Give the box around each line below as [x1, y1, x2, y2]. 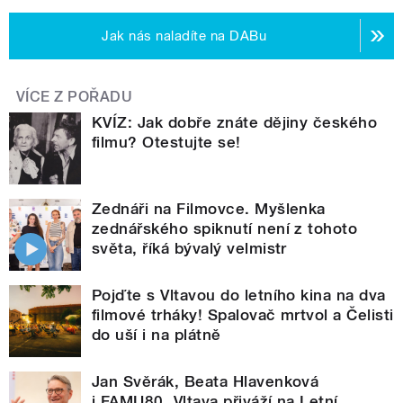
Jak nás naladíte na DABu [102, 27, 267, 44]
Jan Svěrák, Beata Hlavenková [92, 372, 319, 390]
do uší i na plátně [92, 325, 221, 344]
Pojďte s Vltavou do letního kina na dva [92, 285, 386, 304]
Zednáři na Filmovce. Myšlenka [92, 199, 326, 218]
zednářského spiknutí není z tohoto [92, 219, 358, 237]
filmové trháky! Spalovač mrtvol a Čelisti [92, 305, 394, 324]
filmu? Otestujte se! [92, 132, 241, 151]
